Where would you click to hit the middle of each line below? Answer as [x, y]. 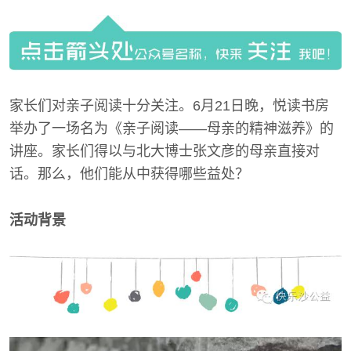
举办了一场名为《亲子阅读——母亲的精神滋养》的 [172, 129]
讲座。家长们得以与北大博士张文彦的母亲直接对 [165, 152]
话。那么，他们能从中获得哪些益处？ [129, 174]
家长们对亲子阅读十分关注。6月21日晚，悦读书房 [169, 106]
